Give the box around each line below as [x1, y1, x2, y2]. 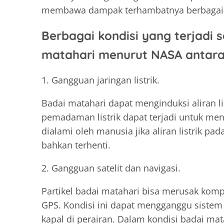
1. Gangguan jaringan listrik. [41, 73, 159, 86]
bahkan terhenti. [41, 138, 110, 151]
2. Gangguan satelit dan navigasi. [41, 161, 180, 174]
